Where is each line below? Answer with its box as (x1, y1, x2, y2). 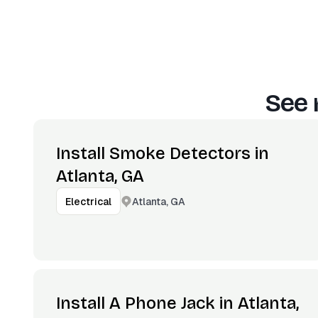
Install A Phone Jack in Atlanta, (56, 293, 299, 313)
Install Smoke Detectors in (56, 143, 269, 163)
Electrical (65, 195, 111, 208)
